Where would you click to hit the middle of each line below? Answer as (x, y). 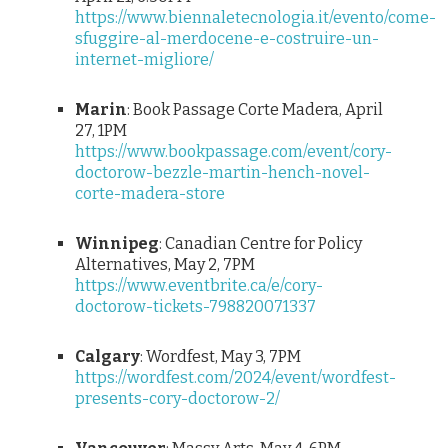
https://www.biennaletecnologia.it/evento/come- (255, 18)
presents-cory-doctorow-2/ (177, 398)
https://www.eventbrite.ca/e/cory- (199, 286)
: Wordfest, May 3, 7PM (220, 356)
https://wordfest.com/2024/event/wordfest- (235, 377)
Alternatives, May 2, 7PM (165, 265)
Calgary (107, 356)
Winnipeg (117, 244)
